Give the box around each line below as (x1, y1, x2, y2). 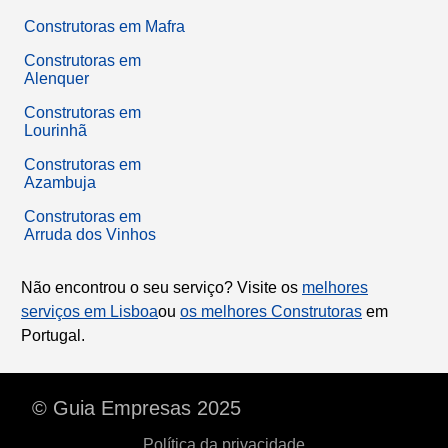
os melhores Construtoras (180, 302, 362, 320)
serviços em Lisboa (21, 302, 158, 320)
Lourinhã (24, 121, 87, 139)
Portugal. (21, 326, 85, 344)
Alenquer (24, 69, 89, 87)
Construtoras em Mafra (24, 17, 185, 35)
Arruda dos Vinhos (24, 225, 156, 243)
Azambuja (24, 173, 96, 191)
